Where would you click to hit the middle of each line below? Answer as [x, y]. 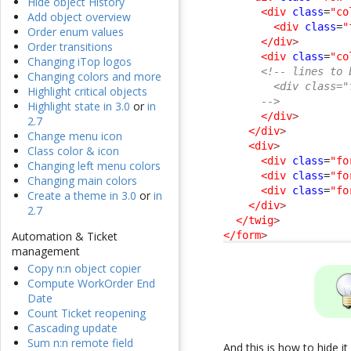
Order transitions [70, 47]
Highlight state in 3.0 [79, 107]
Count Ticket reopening [87, 313]
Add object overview [79, 17]
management [46, 251]
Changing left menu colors [94, 166]
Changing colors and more [94, 77]
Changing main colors [82, 181]
